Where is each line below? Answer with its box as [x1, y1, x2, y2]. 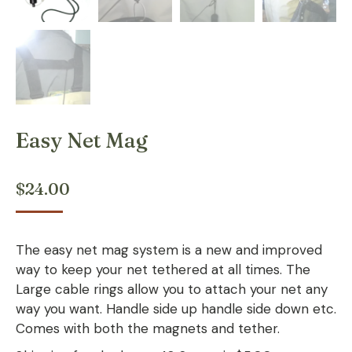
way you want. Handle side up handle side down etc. [16, 299, 336, 317]
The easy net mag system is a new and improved [16, 240, 322, 258]
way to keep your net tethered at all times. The [16, 260, 310, 278]
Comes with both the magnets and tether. [16, 319, 280, 337]
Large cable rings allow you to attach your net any [16, 280, 328, 298]
